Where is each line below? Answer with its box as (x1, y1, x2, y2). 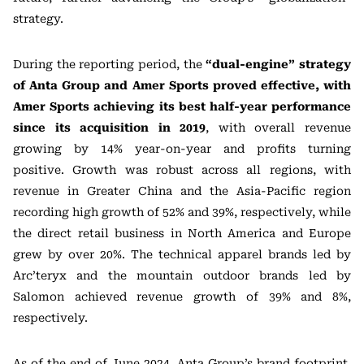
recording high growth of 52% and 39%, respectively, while (13, 205, 351, 219)
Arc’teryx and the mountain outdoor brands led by (13, 268, 351, 282)
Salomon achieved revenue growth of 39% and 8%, (13, 289, 351, 303)
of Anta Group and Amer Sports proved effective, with (13, 78, 351, 92)
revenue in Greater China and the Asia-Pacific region (13, 184, 351, 197)
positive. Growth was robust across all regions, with (13, 162, 351, 176)
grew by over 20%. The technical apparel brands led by (13, 247, 351, 261)
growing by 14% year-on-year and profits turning (13, 141, 351, 155)
